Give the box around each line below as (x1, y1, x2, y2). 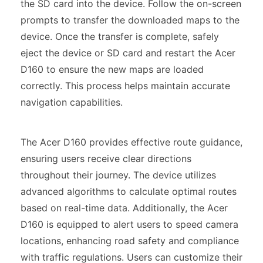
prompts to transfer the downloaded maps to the (21, 14, 240, 26)
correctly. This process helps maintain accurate (21, 79, 230, 92)
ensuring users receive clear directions (21, 152, 191, 164)
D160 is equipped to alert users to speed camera (21, 218, 238, 230)
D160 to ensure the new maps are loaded (21, 63, 204, 75)
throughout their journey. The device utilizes (21, 168, 216, 181)
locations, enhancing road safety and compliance (21, 234, 239, 247)
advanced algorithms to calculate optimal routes (21, 185, 237, 197)
